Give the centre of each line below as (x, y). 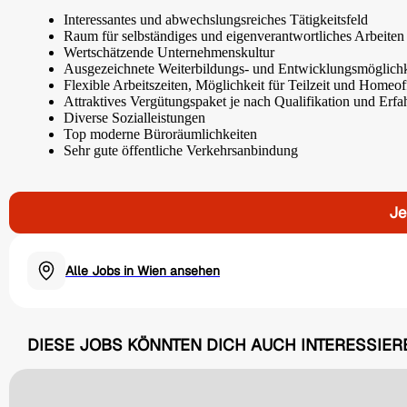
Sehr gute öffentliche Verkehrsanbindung (181, 151)
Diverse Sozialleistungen (134, 118)
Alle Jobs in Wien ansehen (143, 271)
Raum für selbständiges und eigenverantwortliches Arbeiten (234, 36)
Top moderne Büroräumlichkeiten (160, 134)
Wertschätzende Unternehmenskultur (169, 53)
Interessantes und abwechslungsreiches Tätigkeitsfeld (216, 20)
